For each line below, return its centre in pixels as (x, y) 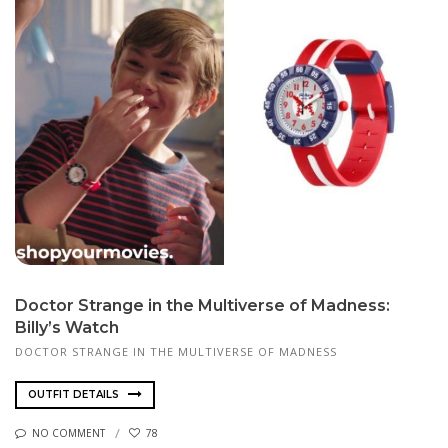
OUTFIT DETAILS (75, 394)
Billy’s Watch (67, 327)
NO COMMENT (68, 433)
